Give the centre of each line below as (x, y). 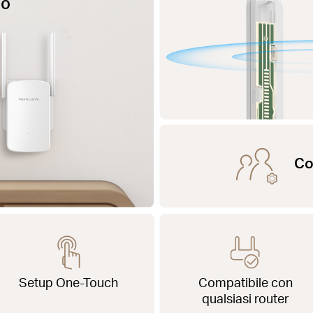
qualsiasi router (246, 298)
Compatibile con (246, 282)
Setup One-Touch (69, 282)
